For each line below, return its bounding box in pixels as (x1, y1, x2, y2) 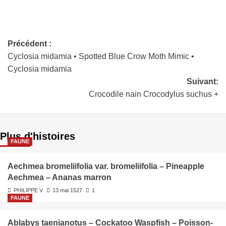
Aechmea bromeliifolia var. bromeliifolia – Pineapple (8, 162, 204, 171)
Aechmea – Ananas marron (8, 173, 111, 182)
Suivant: (187, 77, 218, 86)
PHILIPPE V (14, 187, 43, 194)
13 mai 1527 (52, 187, 82, 194)
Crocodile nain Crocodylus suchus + (89, 90, 218, 99)
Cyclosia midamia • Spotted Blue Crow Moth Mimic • (8, 52, 194, 61)
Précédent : (8, 39, 51, 48)
